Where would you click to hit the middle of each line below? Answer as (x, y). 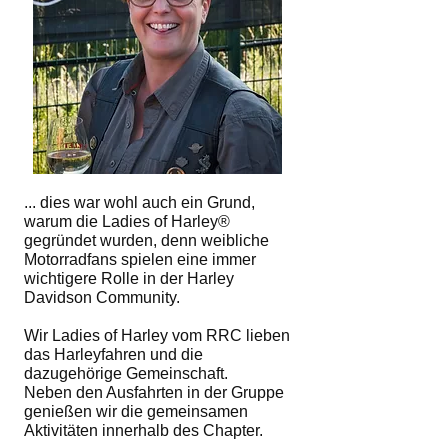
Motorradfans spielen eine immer (140, 259)
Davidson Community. (102, 297)
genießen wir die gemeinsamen (136, 411)
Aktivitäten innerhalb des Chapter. (143, 430)
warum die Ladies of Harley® (127, 221)
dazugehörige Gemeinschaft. (126, 373)
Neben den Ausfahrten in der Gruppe (154, 392)
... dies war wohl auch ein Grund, (139, 202)
